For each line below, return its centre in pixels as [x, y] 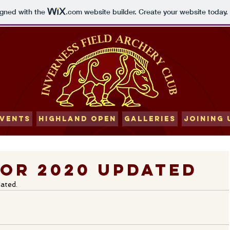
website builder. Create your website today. [155, 12]
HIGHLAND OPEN [77, 119]
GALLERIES [150, 119]
